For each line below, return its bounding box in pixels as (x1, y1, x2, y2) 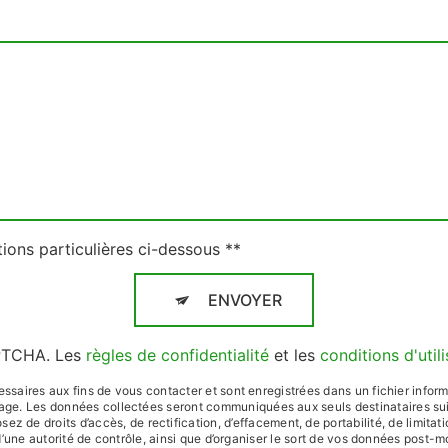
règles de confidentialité (86, 345, 269, 365)
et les (269, 345, 320, 365)
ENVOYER (208, 290, 282, 310)
